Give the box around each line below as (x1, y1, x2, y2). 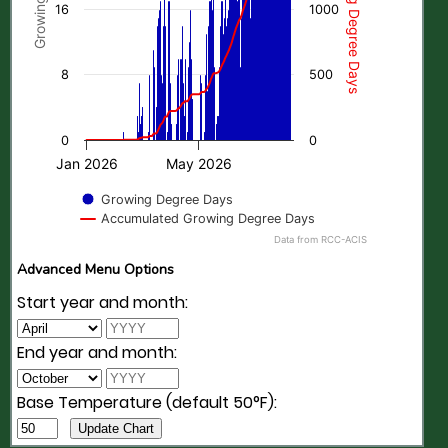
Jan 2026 (55, 155, 118, 172)
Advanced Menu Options (17, 259, 174, 279)
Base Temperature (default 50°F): (17, 391, 277, 415)
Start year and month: (17, 291, 188, 315)
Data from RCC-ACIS (274, 234, 367, 245)
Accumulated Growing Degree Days (101, 211, 315, 226)
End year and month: (17, 341, 177, 365)
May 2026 (165, 155, 232, 172)
